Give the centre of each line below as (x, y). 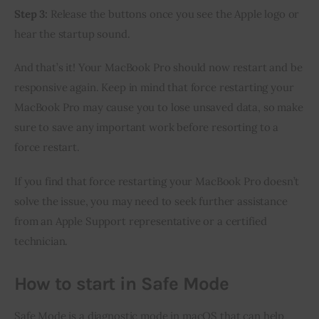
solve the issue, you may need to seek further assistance (151, 201)
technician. (41, 241)
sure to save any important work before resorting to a (147, 127)
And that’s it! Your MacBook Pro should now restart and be (158, 68)
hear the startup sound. (72, 33)
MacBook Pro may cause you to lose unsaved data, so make (159, 108)
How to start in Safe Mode (122, 283)
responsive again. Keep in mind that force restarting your (154, 88)
